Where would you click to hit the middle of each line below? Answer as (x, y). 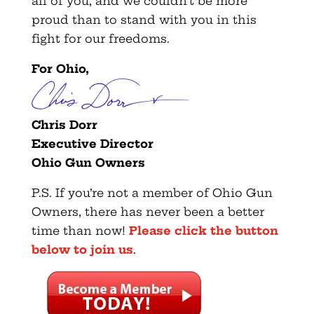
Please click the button (203, 231)
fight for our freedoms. (100, 39)
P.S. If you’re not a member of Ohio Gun (152, 193)
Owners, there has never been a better (148, 212)
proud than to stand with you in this (144, 20)
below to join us (82, 250)
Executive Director (92, 144)
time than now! (80, 231)
